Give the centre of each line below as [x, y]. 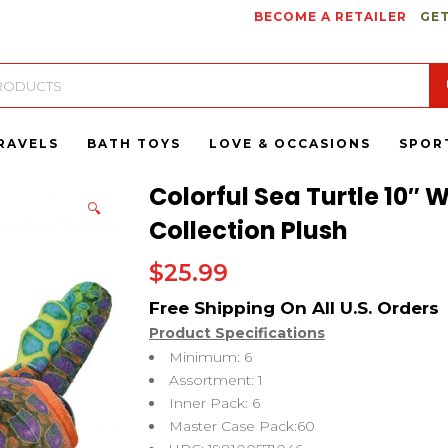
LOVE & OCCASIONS [290, 143]
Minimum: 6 [210, 357]
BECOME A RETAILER [330, 16]
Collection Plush [248, 230]
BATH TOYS [134, 143]
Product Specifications [237, 333]
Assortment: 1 [216, 380]
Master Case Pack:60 [242, 426]
